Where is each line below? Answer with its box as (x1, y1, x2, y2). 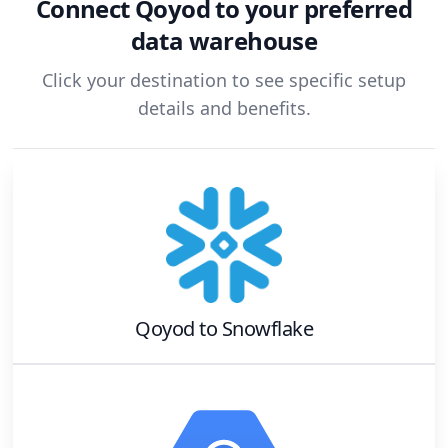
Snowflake (221, 315, 313, 343)
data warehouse (130, 23, 318, 57)
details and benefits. (137, 96, 311, 121)
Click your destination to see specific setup (42, 68, 406, 93)
